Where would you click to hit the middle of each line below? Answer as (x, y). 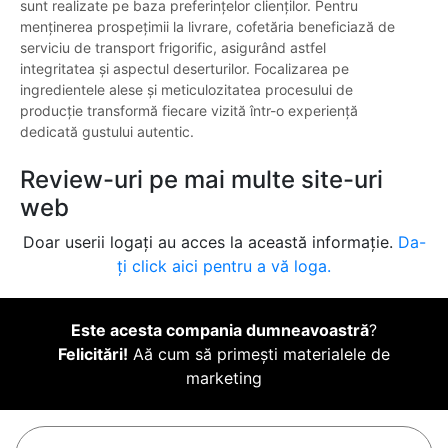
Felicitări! (93, 354)
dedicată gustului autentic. (107, 132)
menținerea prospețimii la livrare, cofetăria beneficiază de (207, 27)
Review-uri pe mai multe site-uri (201, 180)
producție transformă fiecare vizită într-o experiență (189, 111)
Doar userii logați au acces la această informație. (210, 242)
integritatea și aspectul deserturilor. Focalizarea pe (184, 69)
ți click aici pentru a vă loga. (224, 266)
